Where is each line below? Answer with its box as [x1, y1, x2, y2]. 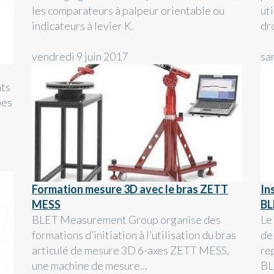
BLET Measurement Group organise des [32, 212, 221, 226]
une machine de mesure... [32, 258, 148, 272]
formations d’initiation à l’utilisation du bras [32, 228, 237, 242]
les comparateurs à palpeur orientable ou [32, 4, 225, 18]
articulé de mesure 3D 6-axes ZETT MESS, [32, 243, 230, 257]
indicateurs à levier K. [32, 19, 135, 33]
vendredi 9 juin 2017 [32, 50, 128, 64]
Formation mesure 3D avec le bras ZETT [32, 182, 229, 196]
